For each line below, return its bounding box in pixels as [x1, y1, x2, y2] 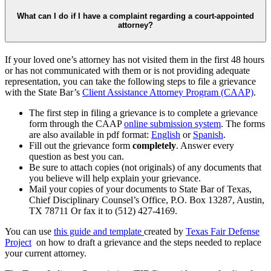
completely [132, 140, 176, 151]
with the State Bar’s [5, 87, 82, 98]
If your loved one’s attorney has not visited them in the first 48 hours [5, 54, 264, 65]
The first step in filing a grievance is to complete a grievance [29, 108, 258, 119]
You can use [5, 226, 54, 237]
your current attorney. [5, 248, 87, 259]
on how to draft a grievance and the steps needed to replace [31, 237, 261, 248]
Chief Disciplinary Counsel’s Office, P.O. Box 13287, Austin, [29, 195, 264, 206]
